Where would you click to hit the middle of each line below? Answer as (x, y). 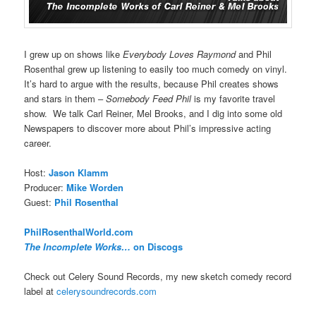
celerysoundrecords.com (107, 291)
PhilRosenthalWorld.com (79, 232)
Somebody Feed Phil (149, 99)
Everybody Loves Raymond (180, 54)
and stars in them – (65, 99)
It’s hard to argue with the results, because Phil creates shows (152, 84)
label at (41, 291)
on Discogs (158, 247)
